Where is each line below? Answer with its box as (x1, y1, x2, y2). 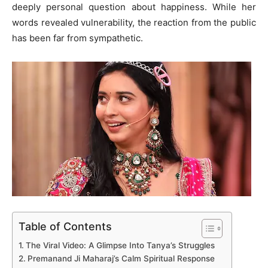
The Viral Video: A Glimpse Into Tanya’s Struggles (25, 240, 215, 250)
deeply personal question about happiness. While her (12, 1, 256, 13)
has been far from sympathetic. (12, 32, 143, 44)
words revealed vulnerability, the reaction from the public (12, 17, 256, 28)
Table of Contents (19, 220, 112, 233)
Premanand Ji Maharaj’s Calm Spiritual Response (27, 254, 215, 263)
